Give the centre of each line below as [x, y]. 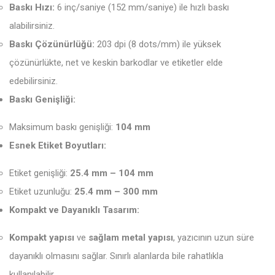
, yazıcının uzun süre [214, 238]
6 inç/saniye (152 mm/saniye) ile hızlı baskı [142, 7]
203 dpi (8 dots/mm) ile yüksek [158, 44]
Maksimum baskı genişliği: [62, 127]
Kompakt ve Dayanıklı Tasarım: [74, 210]
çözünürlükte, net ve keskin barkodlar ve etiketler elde [116, 63]
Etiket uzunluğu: [42, 192]
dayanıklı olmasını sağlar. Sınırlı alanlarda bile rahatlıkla [116, 256]
